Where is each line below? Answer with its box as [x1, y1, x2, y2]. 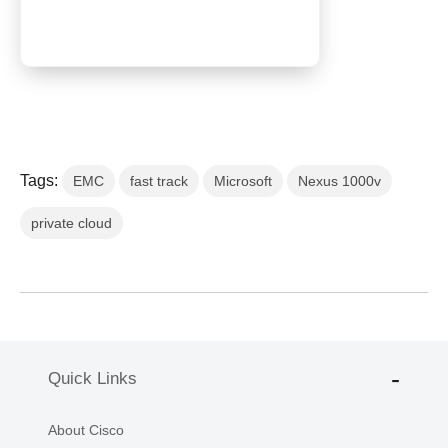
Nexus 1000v [298, 172, 381, 189]
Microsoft [214, 172, 272, 189]
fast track [130, 172, 188, 189]
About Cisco [48, 421, 124, 438]
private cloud [31, 214, 112, 231]
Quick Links [48, 369, 137, 389]
